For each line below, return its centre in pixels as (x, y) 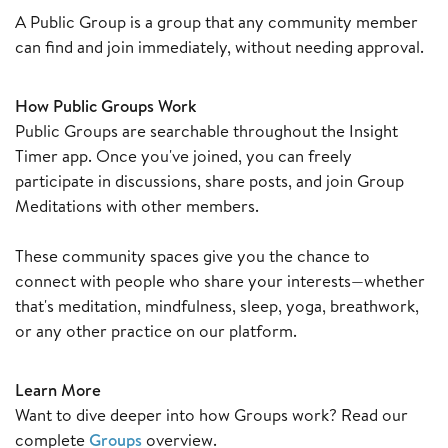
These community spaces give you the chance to (192, 256)
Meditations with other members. (137, 206)
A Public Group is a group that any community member (216, 22)
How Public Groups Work (105, 106)
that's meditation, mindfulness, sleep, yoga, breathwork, (217, 306)
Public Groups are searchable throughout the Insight (206, 131)
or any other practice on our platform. (156, 331)
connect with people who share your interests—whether (220, 281)
